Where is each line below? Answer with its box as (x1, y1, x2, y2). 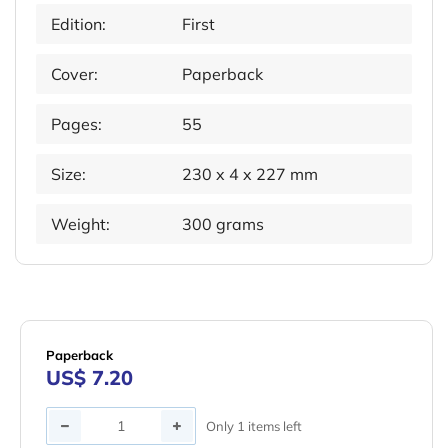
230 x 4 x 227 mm (182, 164, 319, 185)
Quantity (45, 410, 110, 431)
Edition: (51, 14, 106, 35)
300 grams (182, 214, 265, 235)
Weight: (51, 214, 110, 235)
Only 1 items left (206, 417, 302, 434)
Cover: (51, 64, 98, 85)
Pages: (51, 114, 102, 135)
